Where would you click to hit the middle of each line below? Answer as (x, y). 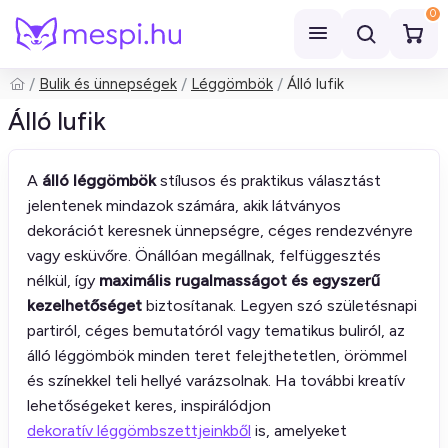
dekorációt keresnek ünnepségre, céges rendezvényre (220, 230)
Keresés (52, 96)
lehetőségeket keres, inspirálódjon (149, 405)
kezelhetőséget (84, 305)
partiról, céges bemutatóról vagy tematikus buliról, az (216, 330)
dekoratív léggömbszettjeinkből (139, 430)
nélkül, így (63, 280)
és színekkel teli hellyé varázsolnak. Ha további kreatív (216, 380)
